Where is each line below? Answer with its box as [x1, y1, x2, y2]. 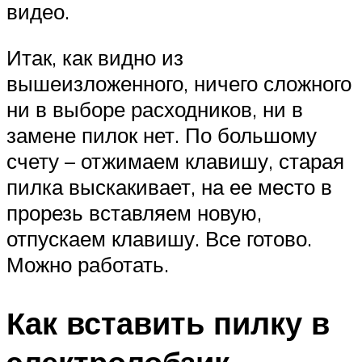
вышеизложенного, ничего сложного [6, 70, 351, 97]
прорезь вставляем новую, [6, 200, 262, 226]
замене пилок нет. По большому [6, 122, 317, 149]
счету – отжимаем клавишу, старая [6, 148, 344, 175]
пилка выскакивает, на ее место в [6, 174, 332, 200]
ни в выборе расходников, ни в [6, 96, 303, 123]
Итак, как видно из [6, 44, 183, 71]
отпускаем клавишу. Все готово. [6, 225, 312, 252]
